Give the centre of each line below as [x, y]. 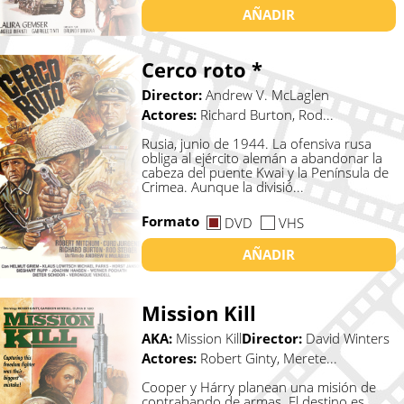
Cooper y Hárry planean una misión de [258, 386]
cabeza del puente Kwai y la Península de [265, 172]
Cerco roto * [202, 69]
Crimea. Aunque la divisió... [222, 186]
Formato [172, 221]
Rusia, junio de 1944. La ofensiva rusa [256, 143]
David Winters [347, 338]
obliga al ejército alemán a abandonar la [262, 157]
